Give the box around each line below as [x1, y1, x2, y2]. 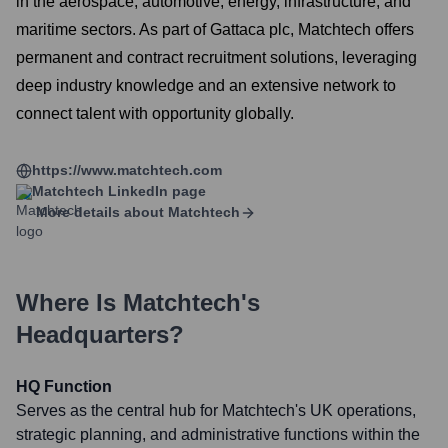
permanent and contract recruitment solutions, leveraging [16, 49, 417, 66]
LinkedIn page [104, 183, 206, 199]
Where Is [16, 289, 123, 316]
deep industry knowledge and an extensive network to [16, 77, 396, 94]
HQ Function [16, 378, 112, 395]
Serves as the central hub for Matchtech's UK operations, [16, 402, 416, 419]
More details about [36, 204, 164, 220]
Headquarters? [16, 321, 184, 348]
